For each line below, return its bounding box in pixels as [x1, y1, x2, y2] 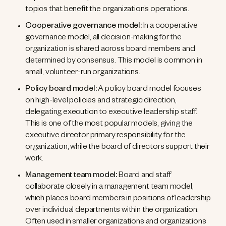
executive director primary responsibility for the [25, 132, 186, 141]
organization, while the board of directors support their [25, 143, 209, 153]
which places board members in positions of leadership [25, 195, 211, 204]
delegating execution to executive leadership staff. [25, 108, 197, 118]
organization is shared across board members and [25, 45, 195, 55]
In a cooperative [143, 22, 198, 32]
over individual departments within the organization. [25, 206, 199, 216]
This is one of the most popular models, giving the [25, 120, 193, 130]
